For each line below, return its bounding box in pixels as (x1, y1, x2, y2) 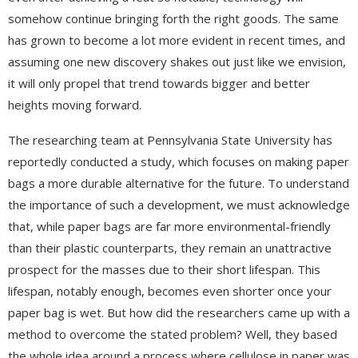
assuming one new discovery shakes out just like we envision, (8, 53, 346, 70)
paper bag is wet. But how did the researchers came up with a (8, 304, 350, 320)
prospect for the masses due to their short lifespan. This (8, 261, 320, 277)
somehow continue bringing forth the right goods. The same (8, 10, 339, 26)
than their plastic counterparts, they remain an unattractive (8, 239, 332, 256)
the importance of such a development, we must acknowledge (8, 196, 350, 213)
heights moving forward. (8, 96, 141, 113)
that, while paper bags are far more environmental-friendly (8, 217, 331, 234)
